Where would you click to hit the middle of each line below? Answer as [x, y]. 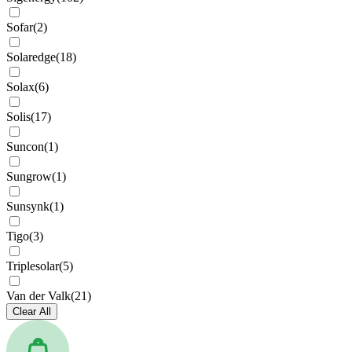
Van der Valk [38, 296]
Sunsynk [28, 206]
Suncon [25, 147]
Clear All [32, 312]
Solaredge [31, 57]
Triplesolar [33, 266]
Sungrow [29, 176]
